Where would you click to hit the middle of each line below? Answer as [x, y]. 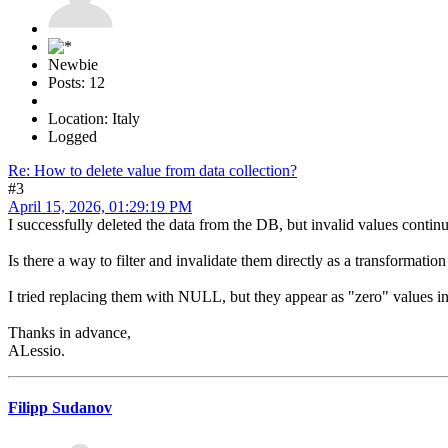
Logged [72, 136]
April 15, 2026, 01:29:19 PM [100, 206]
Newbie [73, 64]
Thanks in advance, [69, 332]
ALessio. [36, 350]
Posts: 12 [76, 82]
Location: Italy [94, 118]
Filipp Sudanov [60, 407]
